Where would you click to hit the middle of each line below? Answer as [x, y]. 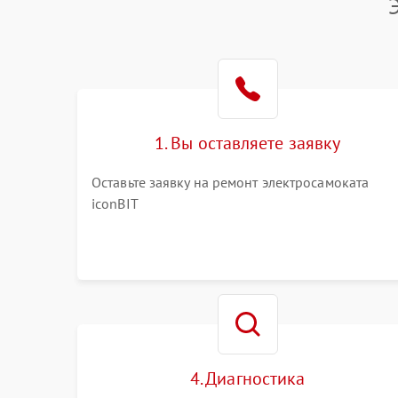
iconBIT [115, 203]
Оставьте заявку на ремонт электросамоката [231, 182]
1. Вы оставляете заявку [248, 143]
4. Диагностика [247, 378]
